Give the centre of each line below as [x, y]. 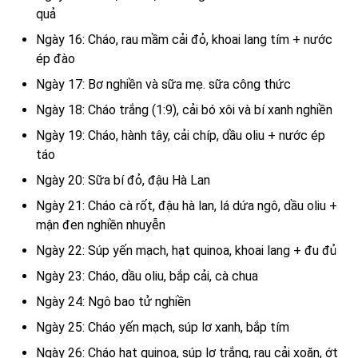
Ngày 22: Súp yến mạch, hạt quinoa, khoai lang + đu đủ [186, 251]
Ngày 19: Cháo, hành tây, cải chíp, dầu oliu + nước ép [181, 136]
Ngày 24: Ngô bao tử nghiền [113, 302]
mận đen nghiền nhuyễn [101, 225]
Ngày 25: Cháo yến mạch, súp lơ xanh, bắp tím [163, 328]
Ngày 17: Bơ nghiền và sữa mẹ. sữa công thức [163, 85]
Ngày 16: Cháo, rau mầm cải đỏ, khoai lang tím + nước [184, 40]
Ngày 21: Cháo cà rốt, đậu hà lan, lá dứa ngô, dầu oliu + [187, 206]
